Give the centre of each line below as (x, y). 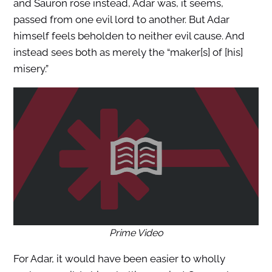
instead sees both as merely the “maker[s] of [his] (128, 52)
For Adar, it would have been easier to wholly (119, 259)
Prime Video (136, 233)
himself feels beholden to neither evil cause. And (129, 36)
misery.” (31, 68)
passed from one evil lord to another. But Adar (121, 19)
